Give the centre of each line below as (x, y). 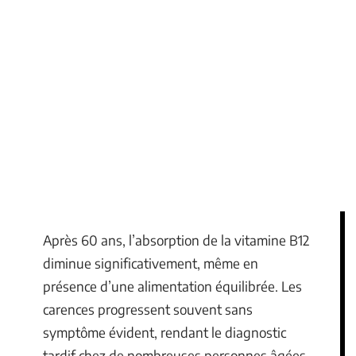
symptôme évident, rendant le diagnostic (164, 332)
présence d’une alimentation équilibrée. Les (172, 286)
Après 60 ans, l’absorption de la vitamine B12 (176, 240)
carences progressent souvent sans (148, 309)
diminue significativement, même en (151, 263)
